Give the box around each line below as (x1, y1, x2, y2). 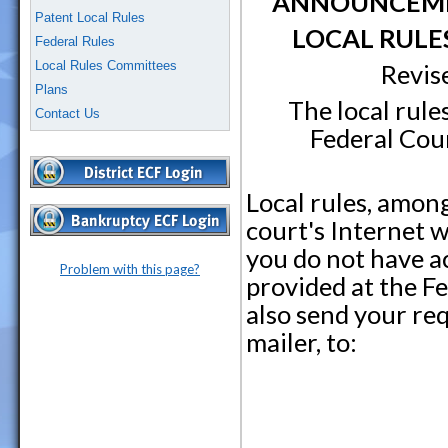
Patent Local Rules (35, 10, 145, 25)
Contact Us (35, 106, 100, 121)
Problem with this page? (60, 261, 200, 277)
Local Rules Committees (35, 58, 177, 73)
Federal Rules (35, 34, 115, 49)
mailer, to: (246, 327, 357, 357)
